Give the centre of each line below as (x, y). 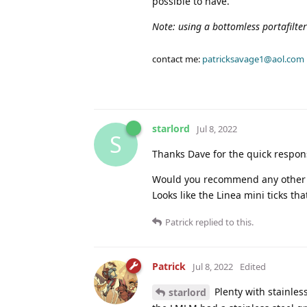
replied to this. (223, 222)
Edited (253, 266)
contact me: (177, 59)
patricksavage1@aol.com (253, 59)
